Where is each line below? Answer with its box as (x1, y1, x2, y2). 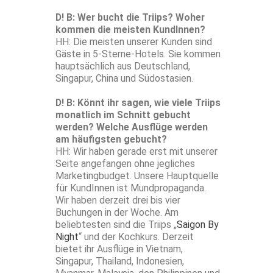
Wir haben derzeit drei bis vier (55, 194, 180, 207)
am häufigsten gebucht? (55, 133, 167, 146)
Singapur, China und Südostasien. (55, 73, 193, 85)
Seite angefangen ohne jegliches (55, 158, 195, 170)
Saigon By (177, 219, 218, 231)
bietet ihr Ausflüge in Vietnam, (55, 243, 183, 255)
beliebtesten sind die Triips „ (55, 219, 177, 231)
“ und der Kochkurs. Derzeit (79, 231, 194, 243)
